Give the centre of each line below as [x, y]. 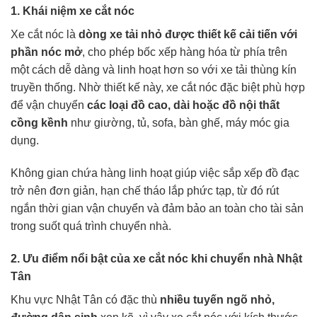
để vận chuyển [49, 105]
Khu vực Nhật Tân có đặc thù [85, 299]
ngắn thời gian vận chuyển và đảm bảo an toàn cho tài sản [157, 208]
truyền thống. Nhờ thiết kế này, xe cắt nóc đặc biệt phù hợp [158, 88]
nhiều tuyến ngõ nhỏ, [217, 299]
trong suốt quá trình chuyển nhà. [91, 226]
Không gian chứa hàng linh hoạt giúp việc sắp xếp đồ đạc [155, 173]
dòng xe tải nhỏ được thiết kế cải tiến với [188, 35]
